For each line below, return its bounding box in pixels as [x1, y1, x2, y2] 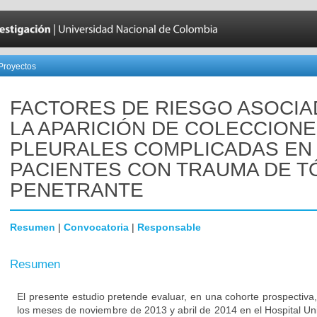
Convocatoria [64, 221, 129, 233]
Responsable [137, 221, 201, 233]
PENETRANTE [10, 179, 144, 201]
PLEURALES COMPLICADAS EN [10, 138, 312, 160]
